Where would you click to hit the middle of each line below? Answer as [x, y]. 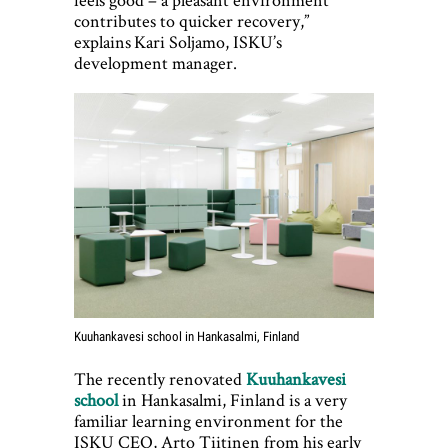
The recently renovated [160, 378]
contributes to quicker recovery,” [191, 21]
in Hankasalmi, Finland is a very [232, 399]
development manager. [155, 63]
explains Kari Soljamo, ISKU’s [178, 42]
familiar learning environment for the [208, 420]
